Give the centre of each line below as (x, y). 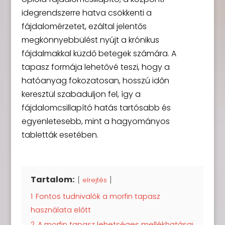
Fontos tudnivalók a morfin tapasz (98, 196)
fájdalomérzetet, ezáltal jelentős (84, 26)
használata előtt (61, 210)
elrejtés (94, 180)
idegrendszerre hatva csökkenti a (86, 13)
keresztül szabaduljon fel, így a (81, 94)
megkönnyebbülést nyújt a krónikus (90, 40)
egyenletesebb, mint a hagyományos (95, 121)
